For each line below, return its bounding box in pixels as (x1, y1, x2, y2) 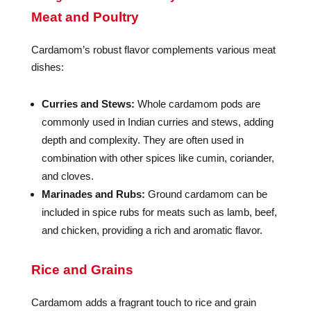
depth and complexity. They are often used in (41, 134, 244, 146)
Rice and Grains (31, 262, 133, 277)
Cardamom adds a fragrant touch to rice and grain (31, 296, 256, 308)
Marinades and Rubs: (41, 188, 145, 200)
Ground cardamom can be (144, 188, 267, 200)
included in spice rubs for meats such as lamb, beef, (41, 206, 277, 218)
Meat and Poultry (31, 10, 139, 24)
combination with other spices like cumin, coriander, (41, 152, 274, 164)
